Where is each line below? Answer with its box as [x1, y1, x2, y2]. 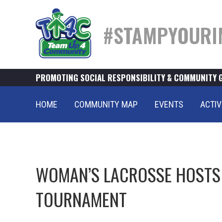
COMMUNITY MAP [74, 99, 138, 110]
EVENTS [155, 99, 183, 110]
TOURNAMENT [36, 186, 127, 212]
